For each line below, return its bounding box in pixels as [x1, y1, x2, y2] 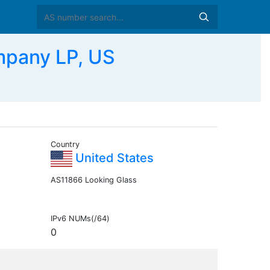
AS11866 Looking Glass [50, 175, 137, 185]
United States [72, 151, 154, 166]
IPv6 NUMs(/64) [50, 214, 110, 224]
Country [50, 140, 80, 149]
